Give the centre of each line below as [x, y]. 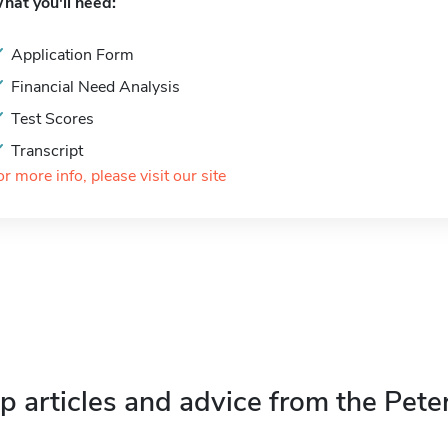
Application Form [72, 55]
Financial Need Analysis [95, 87]
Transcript [47, 151]
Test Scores [52, 119]
